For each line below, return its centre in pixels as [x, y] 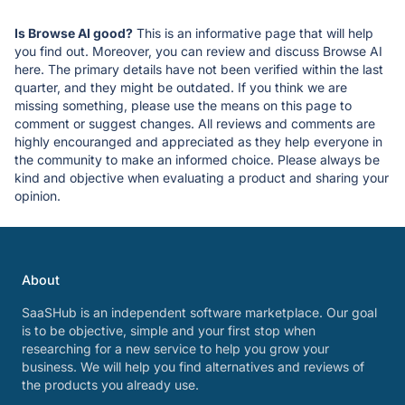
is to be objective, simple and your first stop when [169, 330]
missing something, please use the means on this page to [183, 105]
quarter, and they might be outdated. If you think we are [181, 87]
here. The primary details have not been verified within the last [199, 69]
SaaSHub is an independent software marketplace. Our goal [199, 312]
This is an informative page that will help [253, 33]
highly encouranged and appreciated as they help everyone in [198, 141]
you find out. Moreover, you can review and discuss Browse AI [198, 51]
